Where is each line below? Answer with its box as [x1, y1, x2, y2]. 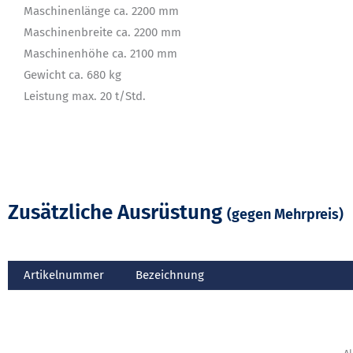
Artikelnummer [24, 267, 104, 282]
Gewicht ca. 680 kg [24, 67, 121, 82]
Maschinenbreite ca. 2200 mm [24, 24, 181, 39]
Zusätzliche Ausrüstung [8, 199, 227, 225]
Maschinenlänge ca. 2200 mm [24, 3, 179, 18]
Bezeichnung [136, 267, 204, 282]
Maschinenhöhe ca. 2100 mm [24, 46, 177, 61]
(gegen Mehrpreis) [227, 205, 344, 223]
